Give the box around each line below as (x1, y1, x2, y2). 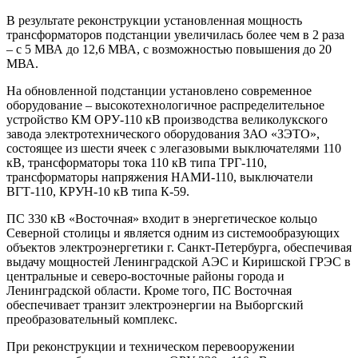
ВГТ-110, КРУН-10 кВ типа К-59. (6, 185, 189, 199)
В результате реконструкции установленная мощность (6, 14, 302, 28)
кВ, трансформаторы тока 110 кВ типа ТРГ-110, (6, 156, 267, 170)
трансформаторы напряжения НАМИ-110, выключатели (6, 170, 313, 185)
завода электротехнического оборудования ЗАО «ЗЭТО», (6, 127, 320, 141)
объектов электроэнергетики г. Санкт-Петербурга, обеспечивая (6, 241, 352, 255)
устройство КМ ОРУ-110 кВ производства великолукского (6, 113, 328, 127)
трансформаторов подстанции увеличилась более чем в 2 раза (6, 28, 344, 42)
